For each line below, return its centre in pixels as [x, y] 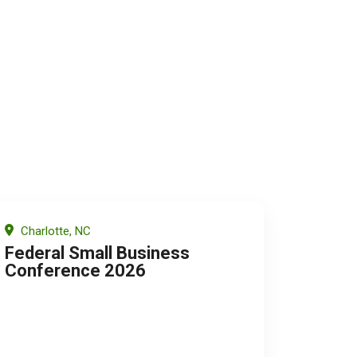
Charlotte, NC [54, 231]
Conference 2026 [75, 270]
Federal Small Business [97, 253]
